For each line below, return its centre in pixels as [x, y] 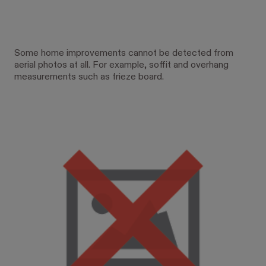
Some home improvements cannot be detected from [124, 53]
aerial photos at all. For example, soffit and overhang [121, 65]
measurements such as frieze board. [89, 77]
